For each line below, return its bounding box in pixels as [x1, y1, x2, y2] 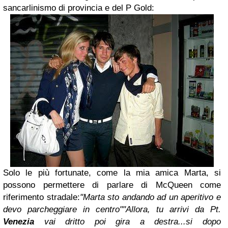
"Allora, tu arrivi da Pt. [123, 205, 221, 214]
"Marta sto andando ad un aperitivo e [79, 192, 221, 202]
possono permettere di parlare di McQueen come [3, 180, 221, 190]
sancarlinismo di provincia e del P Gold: [3, 3, 154, 13]
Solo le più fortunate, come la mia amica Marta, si [3, 168, 221, 178]
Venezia [3, 217, 34, 226]
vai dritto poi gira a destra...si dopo [34, 217, 221, 226]
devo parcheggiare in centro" [3, 205, 123, 214]
